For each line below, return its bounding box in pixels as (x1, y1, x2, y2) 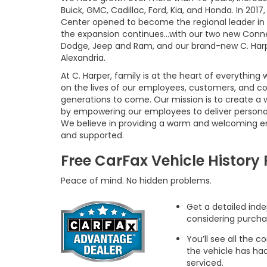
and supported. (61, 129, 124, 141)
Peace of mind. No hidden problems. (61, 175, 212, 187)
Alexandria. (61, 52, 105, 64)
